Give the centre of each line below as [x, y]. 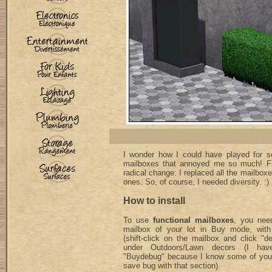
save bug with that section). [172, 266]
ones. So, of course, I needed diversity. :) [196, 182]
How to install [154, 201]
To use [138, 220]
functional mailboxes [193, 220]
